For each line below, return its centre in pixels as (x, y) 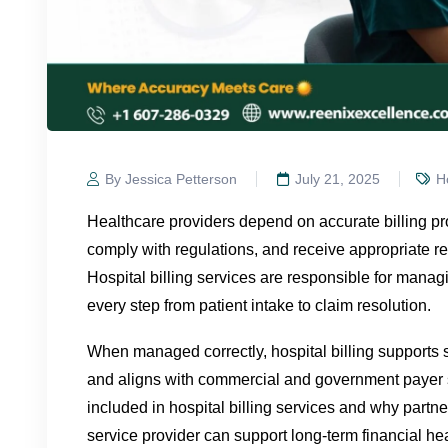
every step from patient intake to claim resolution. (259, 305)
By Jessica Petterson (171, 178)
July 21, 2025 (337, 178)
